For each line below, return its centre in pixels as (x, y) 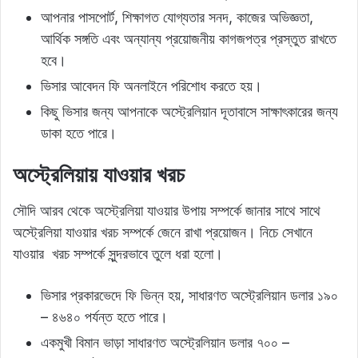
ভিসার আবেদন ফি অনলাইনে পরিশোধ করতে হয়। (151, 86)
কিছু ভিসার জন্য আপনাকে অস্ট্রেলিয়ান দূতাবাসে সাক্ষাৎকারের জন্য (189, 111)
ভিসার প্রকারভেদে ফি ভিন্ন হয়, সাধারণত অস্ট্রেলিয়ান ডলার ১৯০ (189, 296)
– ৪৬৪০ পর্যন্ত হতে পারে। (104, 317)
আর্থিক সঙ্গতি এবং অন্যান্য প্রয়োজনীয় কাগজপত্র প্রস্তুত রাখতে (189, 38)
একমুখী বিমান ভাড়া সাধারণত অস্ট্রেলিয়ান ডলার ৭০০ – (165, 343)
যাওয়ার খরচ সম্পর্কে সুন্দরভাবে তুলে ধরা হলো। (118, 254)
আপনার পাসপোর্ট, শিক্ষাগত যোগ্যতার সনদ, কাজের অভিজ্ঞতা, (177, 17)
